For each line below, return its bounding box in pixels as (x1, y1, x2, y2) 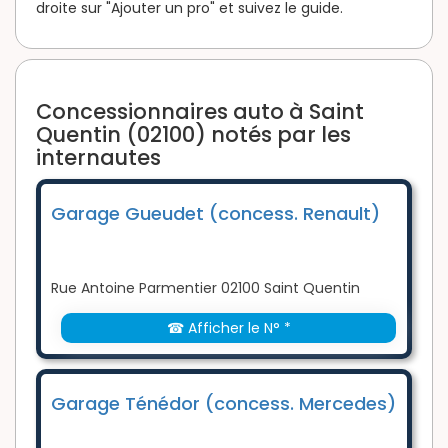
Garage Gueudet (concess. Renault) (51, 201, 380, 227)
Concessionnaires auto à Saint (36, 97, 364, 127)
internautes (36, 143, 161, 173)
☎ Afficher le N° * (166, 318, 291, 339)
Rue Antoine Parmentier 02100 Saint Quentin (51, 278, 360, 299)
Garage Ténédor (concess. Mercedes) (51, 391, 396, 417)
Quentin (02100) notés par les (36, 120, 351, 150)
